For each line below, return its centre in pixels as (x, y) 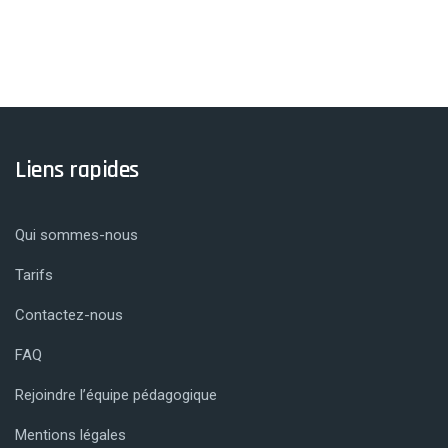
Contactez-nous (69, 315)
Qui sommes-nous (76, 235)
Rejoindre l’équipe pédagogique (116, 395)
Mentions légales (70, 435)
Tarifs (34, 275)
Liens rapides (77, 170)
